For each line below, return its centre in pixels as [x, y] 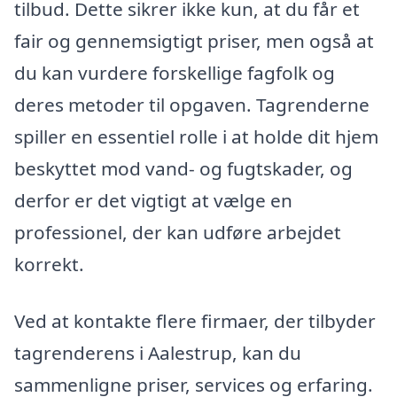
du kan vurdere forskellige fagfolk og [175, 73]
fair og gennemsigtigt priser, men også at [194, 41]
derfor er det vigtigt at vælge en [153, 201]
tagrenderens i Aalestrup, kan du [158, 353]
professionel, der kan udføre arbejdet [178, 233]
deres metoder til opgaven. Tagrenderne [192, 105]
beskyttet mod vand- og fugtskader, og [183, 169]
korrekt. [49, 265]
